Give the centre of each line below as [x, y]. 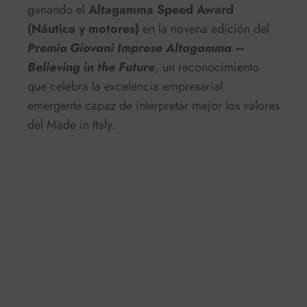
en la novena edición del [204, 28]
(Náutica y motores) [83, 28]
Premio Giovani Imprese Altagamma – [136, 48]
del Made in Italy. [71, 124]
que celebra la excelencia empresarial [125, 86]
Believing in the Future [91, 67]
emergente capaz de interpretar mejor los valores [153, 105]
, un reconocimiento [207, 67]
